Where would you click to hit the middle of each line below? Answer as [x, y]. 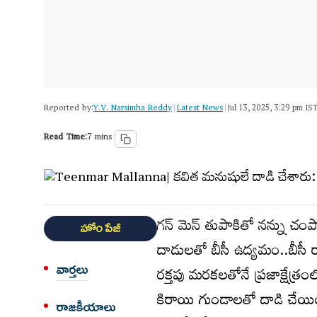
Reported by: [69, 109]
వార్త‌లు [73, 270]
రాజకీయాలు [86, 307]
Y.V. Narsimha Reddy [133, 109]
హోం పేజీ [100, 229]
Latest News [200, 109]
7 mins [99, 138]
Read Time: [65, 138]
